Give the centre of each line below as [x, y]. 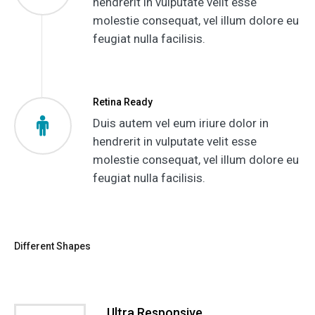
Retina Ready [122, 102]
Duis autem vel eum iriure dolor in [180, 123]
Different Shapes [52, 246]
